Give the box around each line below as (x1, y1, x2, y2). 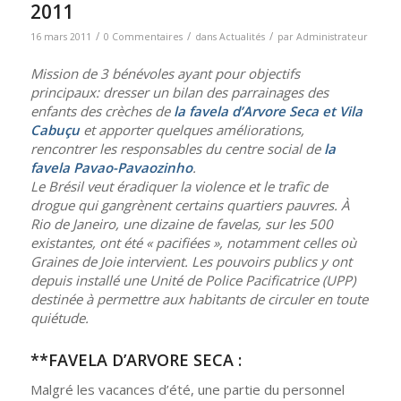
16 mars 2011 (30, 30, 91, 43)
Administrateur (295, 30, 368, 43)
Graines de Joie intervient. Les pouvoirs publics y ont (30, 252, 352, 271)
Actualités (218, 30, 265, 43)
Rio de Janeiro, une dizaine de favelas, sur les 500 (30, 215, 333, 234)
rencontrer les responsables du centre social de (30, 140, 324, 158)
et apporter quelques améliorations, (79, 121, 304, 140)
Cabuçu (30, 121, 80, 140)
